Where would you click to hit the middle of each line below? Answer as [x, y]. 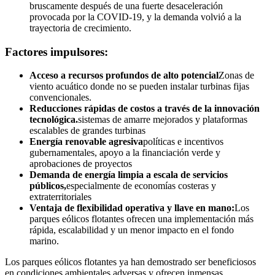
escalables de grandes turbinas [87, 131]
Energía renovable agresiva [86, 142]
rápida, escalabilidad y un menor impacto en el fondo [132, 230]
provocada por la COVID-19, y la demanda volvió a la [135, 17]
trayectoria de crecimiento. [80, 28]
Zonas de [236, 76]
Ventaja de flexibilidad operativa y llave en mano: [132, 208]
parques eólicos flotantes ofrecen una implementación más [141, 219]
